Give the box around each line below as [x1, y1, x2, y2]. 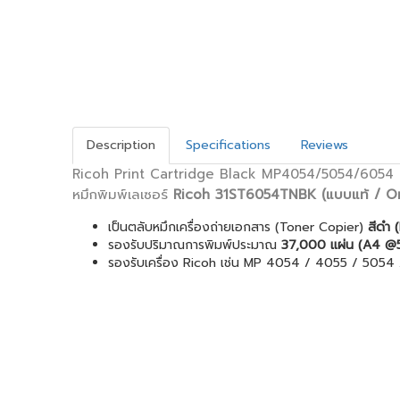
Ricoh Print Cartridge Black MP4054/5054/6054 [71, 164, 394, 184]
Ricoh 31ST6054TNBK [172, 185, 316, 204]
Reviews [300, 136, 348, 154]
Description [86, 136, 155, 154]
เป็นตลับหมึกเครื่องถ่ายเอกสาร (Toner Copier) [107, 218, 368, 237]
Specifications [185, 136, 271, 154]
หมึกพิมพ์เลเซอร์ [71, 185, 173, 204]
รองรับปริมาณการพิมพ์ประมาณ [107, 236, 281, 254]
